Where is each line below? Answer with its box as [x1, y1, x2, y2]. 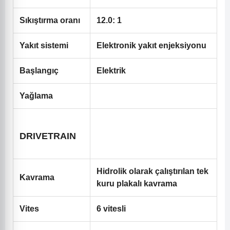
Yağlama [20, 91, 53, 101]
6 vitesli [97, 204, 126, 214]
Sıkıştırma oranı [20, 16, 80, 25]
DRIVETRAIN [20, 131, 76, 142]
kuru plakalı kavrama [97, 179, 177, 188]
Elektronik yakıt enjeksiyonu [97, 41, 206, 50]
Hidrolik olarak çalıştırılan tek [97, 167, 208, 176]
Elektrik [97, 66, 126, 75]
